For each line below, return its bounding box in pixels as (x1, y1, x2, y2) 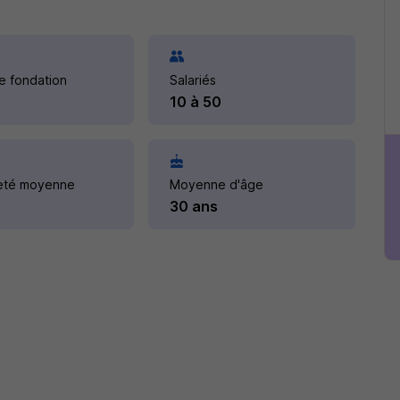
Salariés (170, 72, 216, 87)
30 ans (170, 197, 218, 215)
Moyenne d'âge (170, 177, 263, 192)
